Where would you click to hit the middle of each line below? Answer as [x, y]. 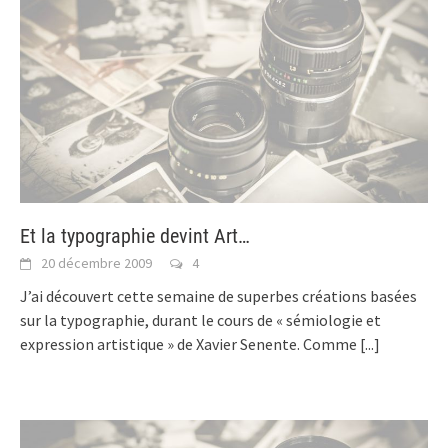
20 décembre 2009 [96, 262]
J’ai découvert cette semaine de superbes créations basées [218, 295]
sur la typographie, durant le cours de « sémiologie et [200, 319]
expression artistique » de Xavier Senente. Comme [190, 343]
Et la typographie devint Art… [135, 235]
